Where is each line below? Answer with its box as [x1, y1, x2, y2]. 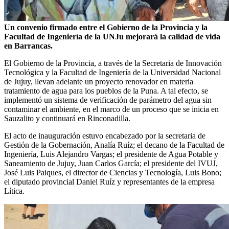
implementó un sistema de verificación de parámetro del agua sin [4, 95, 212, 104]
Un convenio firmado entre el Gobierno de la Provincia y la [4, 22, 208, 32]
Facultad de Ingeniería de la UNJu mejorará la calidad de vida [4, 32, 220, 41]
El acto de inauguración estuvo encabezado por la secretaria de [4, 131, 205, 140]
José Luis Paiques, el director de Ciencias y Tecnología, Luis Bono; [4, 168, 221, 177]
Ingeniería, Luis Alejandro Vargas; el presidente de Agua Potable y [4, 149, 218, 158]
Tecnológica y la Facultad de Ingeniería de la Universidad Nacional [4, 67, 221, 77]
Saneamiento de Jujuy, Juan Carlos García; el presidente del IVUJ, [4, 158, 218, 168]
